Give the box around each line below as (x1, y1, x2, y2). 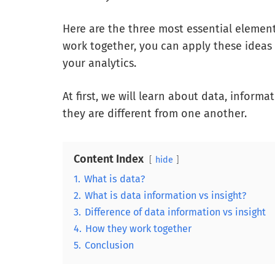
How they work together (85, 222, 192, 234)
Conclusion (85, 239, 134, 251)
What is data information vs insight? (85, 189, 246, 201)
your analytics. (63, 56, 139, 70)
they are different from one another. (63, 106, 247, 120)
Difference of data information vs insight (85, 206, 266, 218)
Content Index (74, 152, 144, 166)
